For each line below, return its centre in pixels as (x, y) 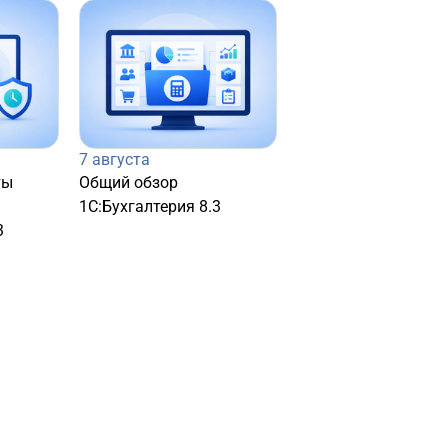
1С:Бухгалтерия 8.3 (150, 207)
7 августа (114, 160)
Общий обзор (128, 183)
